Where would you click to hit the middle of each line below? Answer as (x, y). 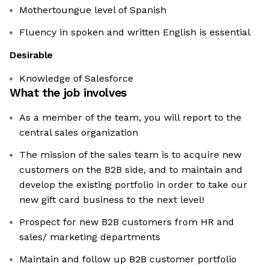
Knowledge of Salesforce (76, 79)
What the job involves (68, 93)
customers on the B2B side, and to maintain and (131, 170)
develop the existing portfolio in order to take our (133, 185)
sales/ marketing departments (90, 237)
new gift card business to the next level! (112, 200)
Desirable (32, 55)
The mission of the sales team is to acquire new (130, 155)
